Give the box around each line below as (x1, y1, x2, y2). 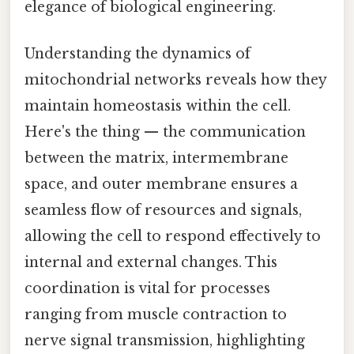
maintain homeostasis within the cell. (24, 96, 291, 115)
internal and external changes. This (24, 253, 277, 271)
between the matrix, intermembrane (24, 149, 288, 167)
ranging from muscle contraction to (24, 305, 287, 323)
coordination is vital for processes (24, 279, 270, 297)
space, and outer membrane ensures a (24, 175, 298, 193)
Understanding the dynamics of (24, 44, 250, 62)
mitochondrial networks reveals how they (24, 70, 326, 88)
